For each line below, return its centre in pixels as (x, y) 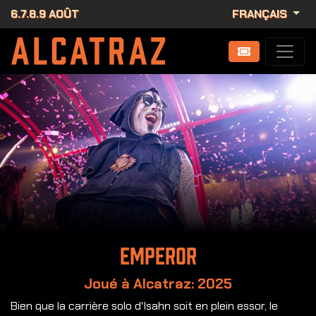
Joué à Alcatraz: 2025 (158, 284)
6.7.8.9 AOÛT (45, 14)
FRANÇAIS (261, 14)
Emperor (158, 256)
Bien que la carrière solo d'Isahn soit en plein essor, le (144, 306)
